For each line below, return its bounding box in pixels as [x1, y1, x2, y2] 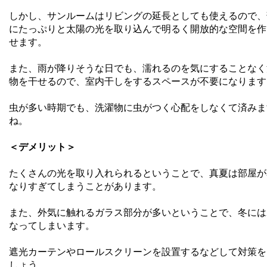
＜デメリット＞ [9, 141, 76, 152]
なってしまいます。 [9, 220, 95, 231]
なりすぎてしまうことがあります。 [9, 181, 162, 191]
